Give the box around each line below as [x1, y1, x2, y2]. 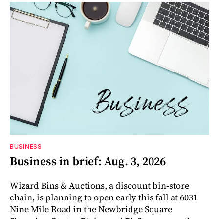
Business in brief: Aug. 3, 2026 [10, 153, 166, 169]
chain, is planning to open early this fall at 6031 [10, 191, 197, 203]
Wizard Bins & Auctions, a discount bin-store [10, 179, 189, 192]
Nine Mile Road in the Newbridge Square [10, 202, 172, 215]
